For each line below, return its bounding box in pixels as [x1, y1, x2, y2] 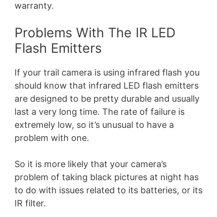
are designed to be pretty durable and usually [15, 93, 200, 104]
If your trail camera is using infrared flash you [15, 67, 200, 77]
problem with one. [15, 132, 89, 143]
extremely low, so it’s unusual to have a [15, 119, 174, 130]
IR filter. [15, 198, 46, 208]
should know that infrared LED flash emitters [15, 80, 199, 91]
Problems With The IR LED [15, 24, 175, 41]
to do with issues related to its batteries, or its [15, 185, 202, 195]
